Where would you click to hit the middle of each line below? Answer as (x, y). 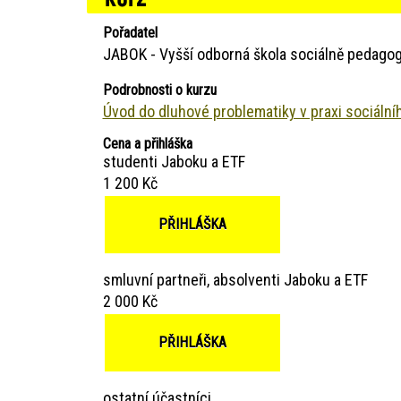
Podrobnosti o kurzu (159, 90)
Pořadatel (130, 32)
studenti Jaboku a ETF (174, 161)
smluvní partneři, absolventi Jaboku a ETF (235, 279)
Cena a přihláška (147, 143)
